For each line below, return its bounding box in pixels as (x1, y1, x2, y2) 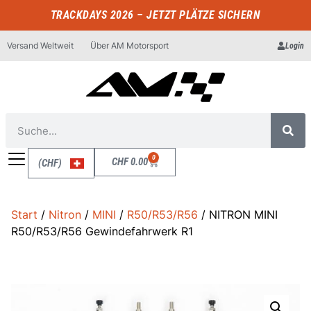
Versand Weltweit (7, 40, 74, 51)
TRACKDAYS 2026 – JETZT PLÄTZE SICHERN (50, 8, 261, 22)
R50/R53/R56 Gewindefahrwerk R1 (11, 224, 193, 238)
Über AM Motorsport (90, 40, 169, 51)
